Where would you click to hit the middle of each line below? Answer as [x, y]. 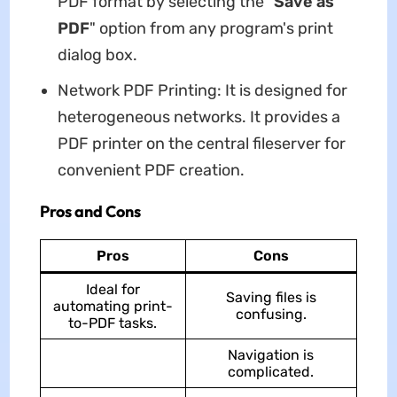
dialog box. [97, 54]
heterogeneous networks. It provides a [198, 117]
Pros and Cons [90, 211]
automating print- [113, 306]
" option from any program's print [211, 28]
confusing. [271, 314]
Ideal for [113, 289]
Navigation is [271, 354]
